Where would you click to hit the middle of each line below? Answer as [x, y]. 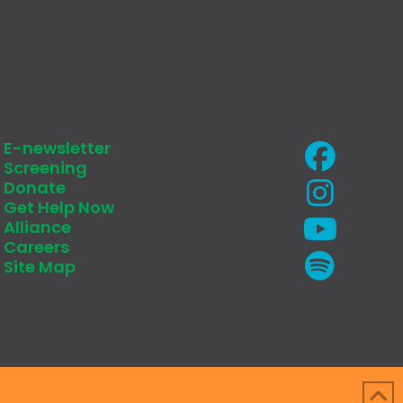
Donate [35, 187]
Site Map [40, 266]
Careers [36, 246]
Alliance [37, 227]
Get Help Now [59, 207]
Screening [45, 167]
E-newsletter [57, 148]
